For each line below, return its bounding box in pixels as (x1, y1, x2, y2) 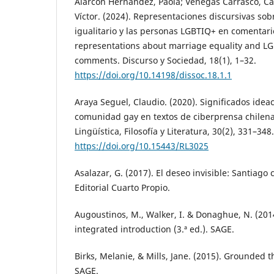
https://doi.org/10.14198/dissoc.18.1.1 (75, 68, 232, 81)
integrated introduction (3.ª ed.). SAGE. (75, 223, 234, 235)
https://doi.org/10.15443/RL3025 (75, 139, 209, 152)
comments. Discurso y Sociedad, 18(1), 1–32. (75, 54, 256, 66)
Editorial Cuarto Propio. (75, 181, 170, 193)
